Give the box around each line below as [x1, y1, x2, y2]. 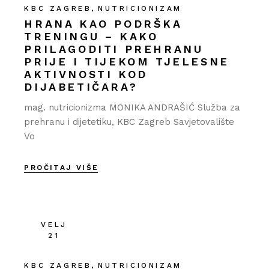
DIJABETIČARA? [24, 80, 138, 93]
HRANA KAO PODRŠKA [24, 17, 182, 30]
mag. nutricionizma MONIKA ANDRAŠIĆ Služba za [24, 101, 241, 113]
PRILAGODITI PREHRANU [24, 42, 204, 55]
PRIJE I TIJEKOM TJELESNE [24, 55, 229, 68]
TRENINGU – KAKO [24, 29, 159, 43]
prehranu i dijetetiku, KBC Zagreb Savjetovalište [24, 116, 235, 127]
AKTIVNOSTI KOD [24, 67, 148, 80]
